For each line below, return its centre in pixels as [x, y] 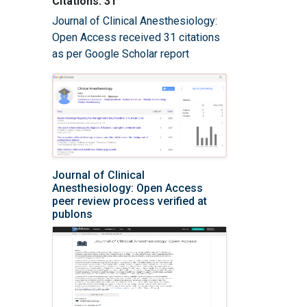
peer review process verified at [130, 201]
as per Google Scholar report [121, 53]
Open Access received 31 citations [136, 37]
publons [72, 214]
